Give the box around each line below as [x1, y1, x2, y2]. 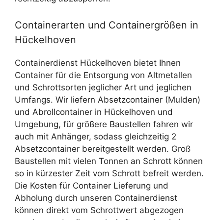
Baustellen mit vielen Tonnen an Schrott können [15, 156, 203, 166]
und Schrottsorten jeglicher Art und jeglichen [15, 82, 192, 92]
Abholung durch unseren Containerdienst [15, 192, 177, 203]
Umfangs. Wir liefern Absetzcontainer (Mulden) [15, 94, 200, 105]
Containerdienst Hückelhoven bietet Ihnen [15, 57, 181, 68]
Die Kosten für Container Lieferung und [15, 180, 168, 191]
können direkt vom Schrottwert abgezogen [15, 205, 184, 215]
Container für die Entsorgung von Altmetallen [15, 70, 192, 80]
